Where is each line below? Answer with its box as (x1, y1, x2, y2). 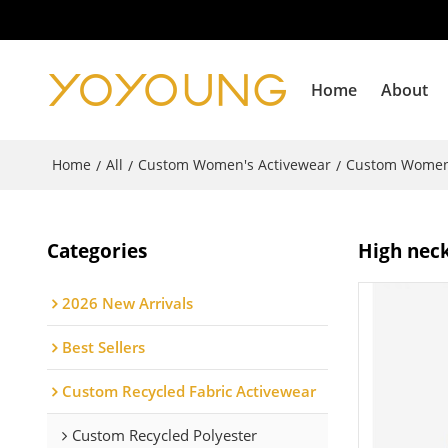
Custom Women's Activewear (137, 155, 331, 174)
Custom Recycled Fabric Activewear (61, 380, 316, 401)
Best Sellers (61, 336, 145, 357)
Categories (46, 237, 147, 263)
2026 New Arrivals (61, 292, 193, 313)
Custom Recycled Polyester (71, 424, 257, 445)
